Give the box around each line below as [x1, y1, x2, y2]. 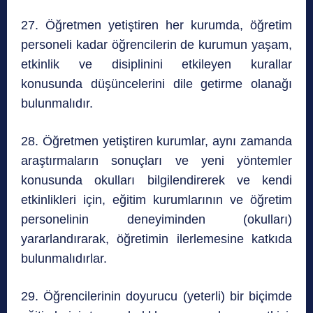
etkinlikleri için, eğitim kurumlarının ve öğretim [21, 193, 292, 208]
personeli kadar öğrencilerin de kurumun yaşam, [21, 38, 292, 52]
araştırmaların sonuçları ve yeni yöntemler [21, 154, 292, 168]
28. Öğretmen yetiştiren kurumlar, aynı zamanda [21, 134, 292, 149]
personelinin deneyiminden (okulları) [21, 212, 292, 227]
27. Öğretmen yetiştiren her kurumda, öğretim [21, 18, 292, 33]
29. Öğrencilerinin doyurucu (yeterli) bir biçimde [21, 289, 292, 304]
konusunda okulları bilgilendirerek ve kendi [21, 173, 292, 188]
